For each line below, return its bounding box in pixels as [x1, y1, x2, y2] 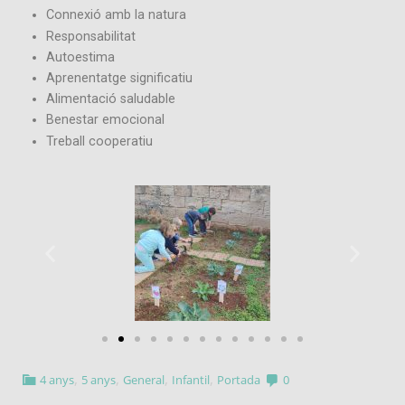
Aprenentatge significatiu [46, 71, 193, 87]
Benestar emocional [46, 112, 165, 128]
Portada [217, 371, 261, 388]
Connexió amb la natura [46, 7, 186, 24]
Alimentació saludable [46, 91, 175, 108]
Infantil [172, 371, 211, 388]
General [123, 371, 165, 388]
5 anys [81, 371, 117, 388]
